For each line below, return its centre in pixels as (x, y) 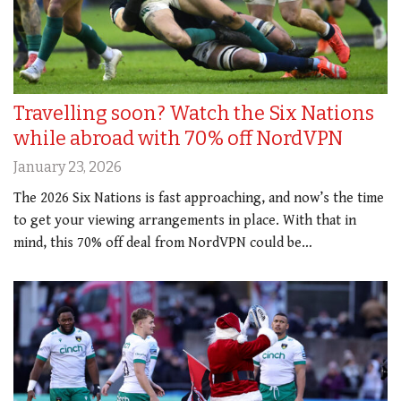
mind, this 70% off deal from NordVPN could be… (163, 243)
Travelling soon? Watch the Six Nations (194, 114)
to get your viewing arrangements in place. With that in (185, 221)
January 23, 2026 (68, 167)
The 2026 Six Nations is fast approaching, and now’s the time (199, 199)
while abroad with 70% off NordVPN (178, 139)
